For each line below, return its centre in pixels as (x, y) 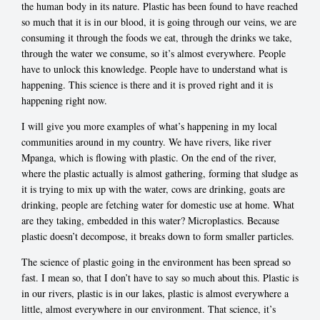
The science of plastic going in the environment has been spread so (156, 262)
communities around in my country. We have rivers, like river (146, 142)
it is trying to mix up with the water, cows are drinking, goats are (153, 189)
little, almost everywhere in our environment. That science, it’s (149, 309)
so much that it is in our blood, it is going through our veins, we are (159, 22)
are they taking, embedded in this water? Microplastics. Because (150, 221)
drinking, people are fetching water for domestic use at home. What (158, 205)
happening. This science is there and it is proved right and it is (147, 85)
